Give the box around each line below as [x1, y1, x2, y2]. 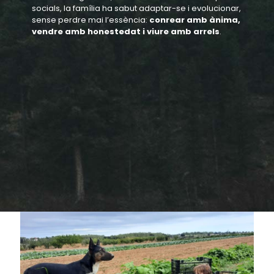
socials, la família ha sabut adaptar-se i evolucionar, [32, 2, 242, 14]
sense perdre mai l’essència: [32, 13, 150, 26]
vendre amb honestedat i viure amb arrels [32, 25, 220, 37]
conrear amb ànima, [149, 13, 241, 26]
